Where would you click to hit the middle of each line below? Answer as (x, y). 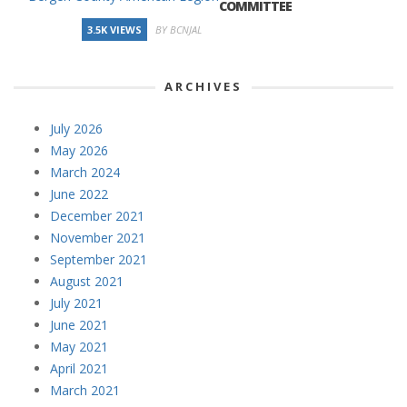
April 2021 (79, 368)
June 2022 (79, 194)
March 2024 (85, 172)
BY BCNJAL (179, 29)
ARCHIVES (203, 86)
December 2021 (97, 215)
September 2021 (99, 259)
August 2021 (87, 281)
